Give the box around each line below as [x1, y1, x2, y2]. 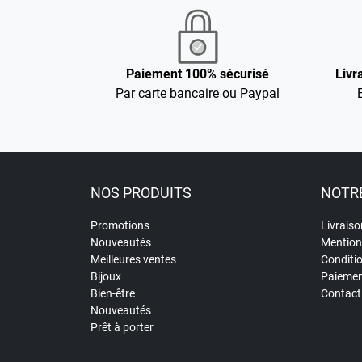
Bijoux [90, 270, 121, 284]
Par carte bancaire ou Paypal [116, 86, 280, 102]
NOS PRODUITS [90, 184, 192, 202]
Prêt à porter [90, 321, 154, 335]
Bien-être [90, 287, 135, 301]
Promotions [90, 219, 149, 233]
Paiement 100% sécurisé [126, 66, 269, 82]
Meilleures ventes [90, 253, 176, 267]
